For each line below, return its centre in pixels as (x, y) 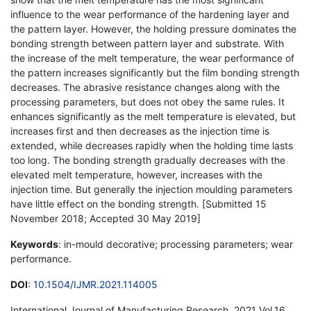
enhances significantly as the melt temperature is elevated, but (153, 116)
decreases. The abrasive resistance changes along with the (145, 87)
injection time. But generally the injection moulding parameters (151, 189)
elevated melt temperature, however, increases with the (136, 174)
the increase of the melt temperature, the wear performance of (152, 58)
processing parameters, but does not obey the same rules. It (148, 101)
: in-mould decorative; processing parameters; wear (176, 244)
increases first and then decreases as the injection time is (140, 131)
